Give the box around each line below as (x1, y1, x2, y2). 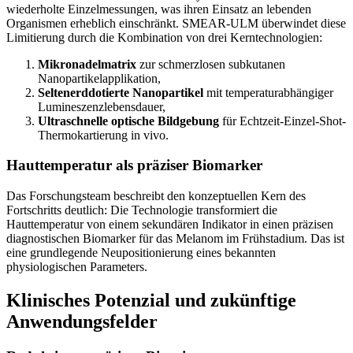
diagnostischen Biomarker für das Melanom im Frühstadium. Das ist (6, 231, 344, 245)
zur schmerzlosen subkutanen (136, 57, 285, 71)
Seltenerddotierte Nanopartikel (38, 85, 203, 99)
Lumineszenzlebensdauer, (38, 99, 165, 113)
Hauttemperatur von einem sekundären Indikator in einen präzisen (6, 217, 333, 231)
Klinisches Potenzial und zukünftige (6, 289, 296, 310)
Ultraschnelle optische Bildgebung (38, 113, 219, 128)
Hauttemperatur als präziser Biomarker (6, 157, 262, 174)
